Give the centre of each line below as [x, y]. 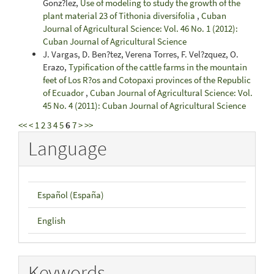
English [51, 220]
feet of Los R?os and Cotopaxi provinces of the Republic [147, 80]
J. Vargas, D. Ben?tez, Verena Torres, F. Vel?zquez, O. [141, 54]
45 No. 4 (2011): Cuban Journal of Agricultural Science [144, 106]
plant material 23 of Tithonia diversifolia [120, 16]
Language [67, 148]
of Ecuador [64, 93]
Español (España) [71, 195]
